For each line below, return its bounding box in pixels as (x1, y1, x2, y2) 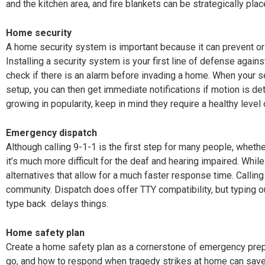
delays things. (51, 198, 108, 209)
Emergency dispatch (6, 127, 97, 138)
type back (6, 198, 46, 209)
